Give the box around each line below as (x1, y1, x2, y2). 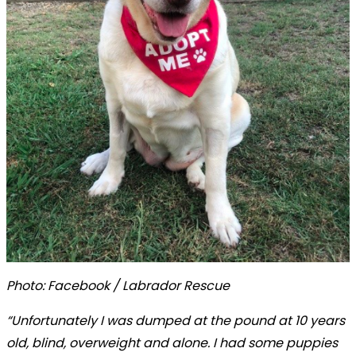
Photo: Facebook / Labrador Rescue (6, 276, 230, 295)
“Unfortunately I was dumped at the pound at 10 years (6, 311, 345, 330)
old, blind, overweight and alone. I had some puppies (6, 333, 338, 352)
